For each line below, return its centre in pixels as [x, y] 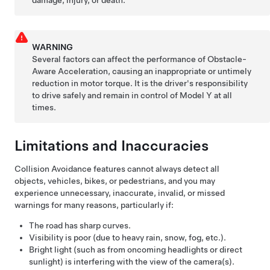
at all [222, 95]
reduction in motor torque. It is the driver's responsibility [140, 83]
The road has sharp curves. [80, 225]
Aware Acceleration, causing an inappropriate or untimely [142, 71]
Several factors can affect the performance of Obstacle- [140, 59]
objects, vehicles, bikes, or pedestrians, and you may [115, 181]
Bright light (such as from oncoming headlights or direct [136, 249]
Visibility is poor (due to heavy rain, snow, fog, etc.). [127, 237]
